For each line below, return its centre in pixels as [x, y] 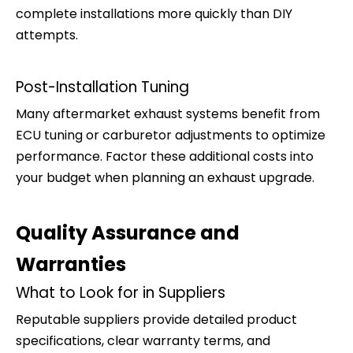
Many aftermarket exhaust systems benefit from [168, 113]
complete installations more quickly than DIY [154, 13]
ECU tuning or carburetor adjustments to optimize [171, 135]
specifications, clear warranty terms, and [143, 340]
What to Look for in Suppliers [121, 292]
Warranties [71, 264]
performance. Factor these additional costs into [165, 156]
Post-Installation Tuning [102, 87]
